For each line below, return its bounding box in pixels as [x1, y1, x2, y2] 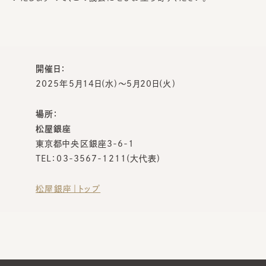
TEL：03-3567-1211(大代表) [36, 154, 161, 163]
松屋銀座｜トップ [36, 184, 101, 193]
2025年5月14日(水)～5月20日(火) [36, 79, 176, 88]
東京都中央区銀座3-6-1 [36, 139, 135, 148]
